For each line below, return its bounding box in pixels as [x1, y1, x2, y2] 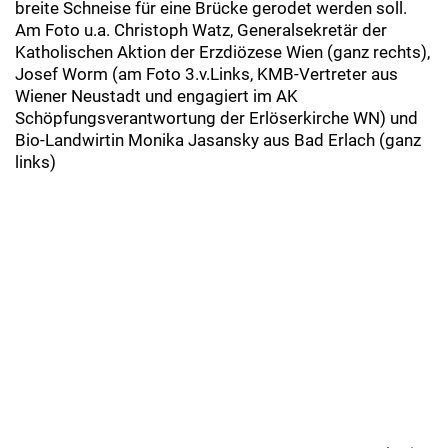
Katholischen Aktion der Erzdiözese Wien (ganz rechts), [15, 42, 430, 63]
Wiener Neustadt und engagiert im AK [15, 86, 298, 107]
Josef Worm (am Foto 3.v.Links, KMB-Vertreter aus [15, 64, 398, 85]
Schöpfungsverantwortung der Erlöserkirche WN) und [15, 108, 418, 129]
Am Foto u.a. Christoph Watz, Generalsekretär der [15, 20, 387, 41]
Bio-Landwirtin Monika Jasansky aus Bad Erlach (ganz [15, 130, 421, 151]
